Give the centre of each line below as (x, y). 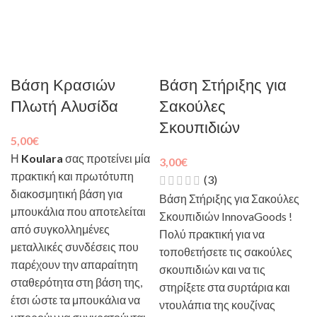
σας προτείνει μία (106, 158)
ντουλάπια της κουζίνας (217, 305)
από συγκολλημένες (60, 229)
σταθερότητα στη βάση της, (76, 282)
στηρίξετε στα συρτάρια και (225, 287)
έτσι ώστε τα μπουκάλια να (75, 300)
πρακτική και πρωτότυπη (72, 176)
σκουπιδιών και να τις (212, 270)
